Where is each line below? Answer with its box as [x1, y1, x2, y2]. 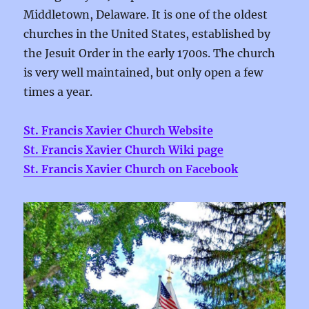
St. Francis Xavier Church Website [23, 123, 214, 137]
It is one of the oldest [149, 8, 268, 21]
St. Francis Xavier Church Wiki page [23, 143, 224, 157]
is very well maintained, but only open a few [23, 66, 263, 79]
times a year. [23, 85, 93, 99]
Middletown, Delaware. [23, 8, 150, 21]
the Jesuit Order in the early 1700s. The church [23, 46, 276, 60]
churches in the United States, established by [23, 27, 271, 41]
